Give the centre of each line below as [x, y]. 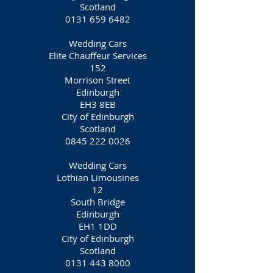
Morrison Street [97, 80]
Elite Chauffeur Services [97, 55]
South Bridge [97, 202]
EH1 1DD [97, 226]
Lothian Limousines [97, 177]
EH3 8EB [97, 104]
